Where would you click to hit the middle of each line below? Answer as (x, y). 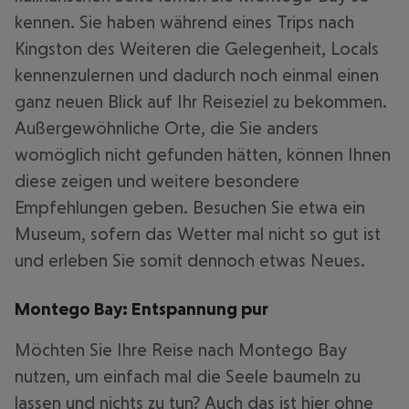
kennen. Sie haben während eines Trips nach (184, 22)
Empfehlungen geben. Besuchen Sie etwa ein (190, 207)
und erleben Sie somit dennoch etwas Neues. (190, 260)
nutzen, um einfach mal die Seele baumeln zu (188, 376)
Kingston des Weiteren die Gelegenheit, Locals (197, 48)
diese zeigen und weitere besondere (157, 181)
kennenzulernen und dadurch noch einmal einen (197, 75)
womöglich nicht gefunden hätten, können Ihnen (203, 154)
